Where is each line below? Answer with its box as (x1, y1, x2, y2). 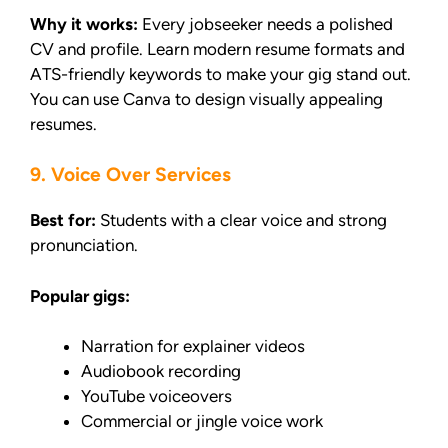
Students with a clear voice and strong (96, 210, 387, 231)
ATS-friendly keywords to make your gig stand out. (30, 63, 411, 84)
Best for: (30, 210, 96, 231)
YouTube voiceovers (81, 386, 232, 407)
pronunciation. (30, 235, 138, 256)
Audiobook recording (81, 361, 241, 382)
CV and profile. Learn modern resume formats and (30, 38, 405, 59)
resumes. (30, 113, 97, 134)
